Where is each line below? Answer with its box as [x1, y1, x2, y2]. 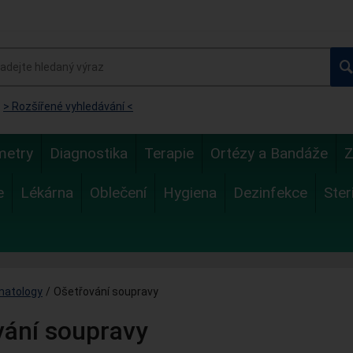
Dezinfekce [233, 184, 307, 202]
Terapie [144, 144, 194, 162]
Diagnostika [50, 144, 128, 162]
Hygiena [163, 184, 217, 202]
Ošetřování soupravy [54, 285, 158, 298]
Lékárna [20, 184, 73, 202]
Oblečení [90, 184, 147, 202]
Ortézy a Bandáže [210, 144, 328, 162]
